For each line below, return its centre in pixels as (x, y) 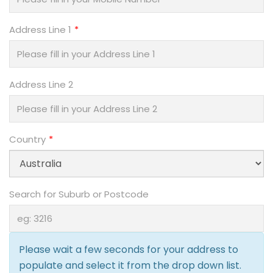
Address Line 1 (40, 30)
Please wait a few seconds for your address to (129, 250)
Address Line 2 (41, 84)
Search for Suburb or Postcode (79, 194)
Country (27, 139)
